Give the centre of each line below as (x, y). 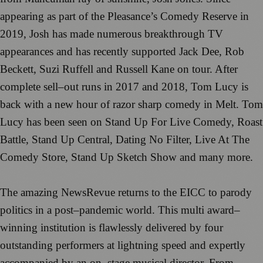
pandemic (101, 210)
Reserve (220, 16)
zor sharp (141, 104)
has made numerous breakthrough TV (138, 34)
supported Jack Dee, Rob (188, 52)
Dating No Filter (152, 140)
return (131, 193)
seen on (85, 122)
